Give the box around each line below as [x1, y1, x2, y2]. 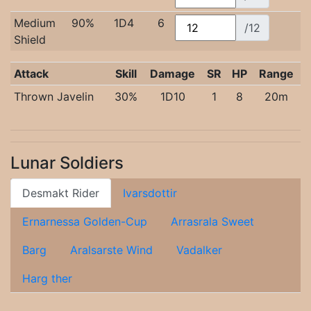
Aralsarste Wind [70, 243, 153, 257]
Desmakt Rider [22, 186, 99, 200]
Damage [150, 67, 195, 81]
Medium [13, 16, 56, 30]
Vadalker [176, 243, 222, 257]
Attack [13, 67, 49, 81]
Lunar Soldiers [10, 153, 124, 173]
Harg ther [22, 271, 72, 285]
